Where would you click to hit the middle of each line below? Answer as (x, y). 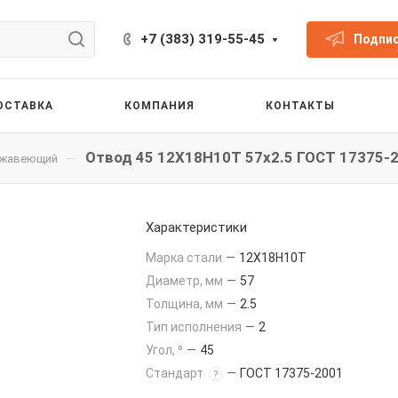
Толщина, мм (186, 304)
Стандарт (176, 373)
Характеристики (196, 227)
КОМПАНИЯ (159, 105)
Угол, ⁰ (166, 350)
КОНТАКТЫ (300, 105)
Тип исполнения (195, 327)
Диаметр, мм (186, 281)
